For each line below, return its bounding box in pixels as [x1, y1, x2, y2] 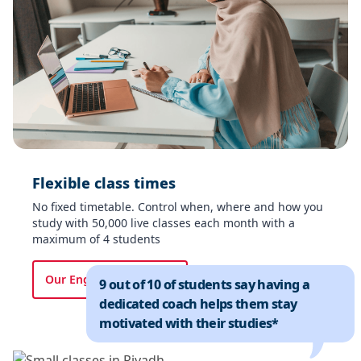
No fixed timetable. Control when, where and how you [32, 198, 323, 214]
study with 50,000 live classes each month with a [32, 214, 295, 230]
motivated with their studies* [99, 313, 279, 332]
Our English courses [45, 271, 156, 287]
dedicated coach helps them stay [99, 294, 297, 313]
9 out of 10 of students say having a [99, 275, 310, 293]
